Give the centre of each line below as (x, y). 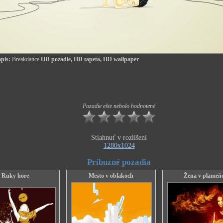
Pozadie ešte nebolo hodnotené (119, 106)
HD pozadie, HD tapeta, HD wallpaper (89, 59)
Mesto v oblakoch (111, 176)
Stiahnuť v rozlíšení (119, 138)
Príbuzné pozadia (119, 162)
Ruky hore (15, 176)
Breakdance (25, 59)
